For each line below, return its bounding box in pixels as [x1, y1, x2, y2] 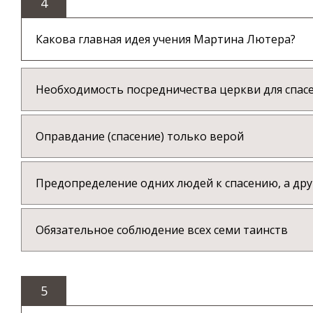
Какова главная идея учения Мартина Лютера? [36, 31, 296, 48]
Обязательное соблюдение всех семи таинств [36, 222, 288, 238]
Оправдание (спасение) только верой [36, 129, 244, 145]
